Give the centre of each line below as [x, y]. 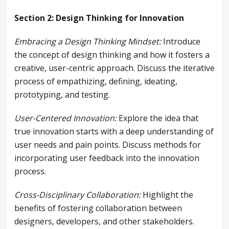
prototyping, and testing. [62, 95]
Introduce [181, 42]
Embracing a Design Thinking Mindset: [88, 42]
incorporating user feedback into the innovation [107, 158]
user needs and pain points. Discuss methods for [108, 145]
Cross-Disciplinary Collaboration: [77, 195]
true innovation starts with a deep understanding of [114, 132]
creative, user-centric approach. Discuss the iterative [114, 68]
